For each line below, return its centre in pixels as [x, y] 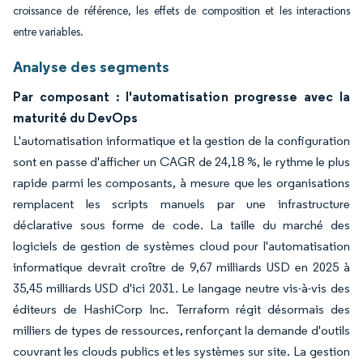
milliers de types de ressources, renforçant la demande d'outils [181, 330]
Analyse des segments [91, 66]
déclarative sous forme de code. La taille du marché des [181, 225]
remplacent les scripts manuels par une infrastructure [181, 204]
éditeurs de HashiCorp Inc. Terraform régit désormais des [181, 309]
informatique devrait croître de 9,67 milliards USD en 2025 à [181, 267]
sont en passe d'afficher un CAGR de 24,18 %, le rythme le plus [181, 162]
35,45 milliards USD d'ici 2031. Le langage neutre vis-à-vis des [181, 288]
